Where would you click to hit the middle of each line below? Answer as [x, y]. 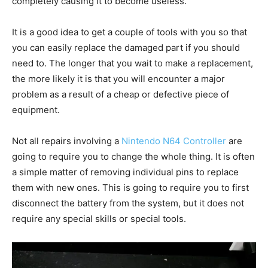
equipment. [36, 110]
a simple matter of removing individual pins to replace [125, 172]
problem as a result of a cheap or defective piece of [121, 94]
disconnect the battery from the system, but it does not [128, 203]
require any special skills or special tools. [99, 219]
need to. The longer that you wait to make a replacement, [133, 63]
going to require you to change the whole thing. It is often [133, 156]
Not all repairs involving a [67, 141]
